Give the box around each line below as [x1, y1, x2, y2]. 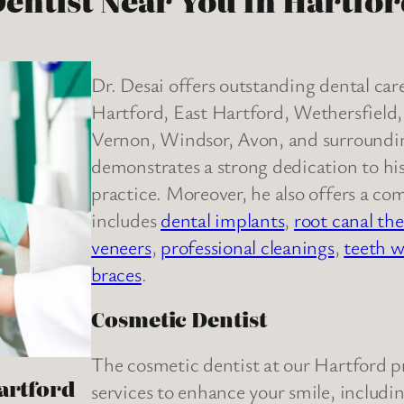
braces [91, 261, 142, 288]
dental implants [161, 207, 285, 234]
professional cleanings [161, 234, 335, 261]
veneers [91, 234, 151, 261]
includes [91, 207, 161, 234]
